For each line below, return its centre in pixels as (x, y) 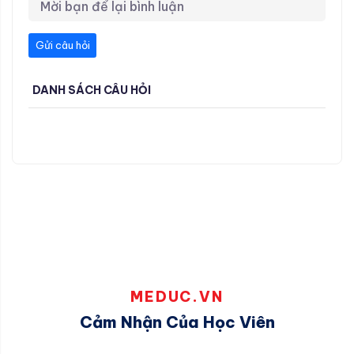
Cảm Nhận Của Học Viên (177, 322)
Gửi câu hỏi (62, 45)
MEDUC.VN (177, 296)
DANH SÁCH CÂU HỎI (92, 90)
